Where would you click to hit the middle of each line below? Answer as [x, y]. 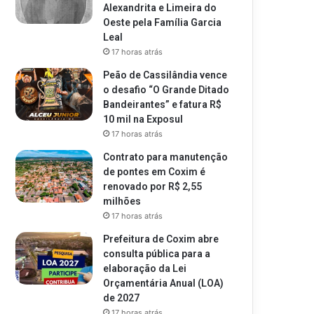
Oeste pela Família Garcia [163, 22]
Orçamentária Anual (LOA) [164, 283]
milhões [122, 201]
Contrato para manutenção [166, 157]
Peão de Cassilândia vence [165, 75]
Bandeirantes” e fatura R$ [163, 104]
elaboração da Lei [145, 268]
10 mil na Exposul [143, 119]
